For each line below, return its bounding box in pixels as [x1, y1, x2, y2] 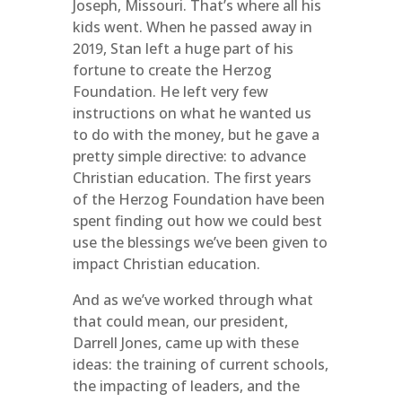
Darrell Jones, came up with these [72, 333, 299, 353]
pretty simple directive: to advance [72, 146, 306, 166]
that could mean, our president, [72, 311, 288, 331]
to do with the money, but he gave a [72, 125, 319, 144]
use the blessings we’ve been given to [72, 232, 328, 252]
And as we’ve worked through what [72, 290, 313, 310]
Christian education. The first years [72, 168, 311, 188]
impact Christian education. [72, 254, 260, 274]
